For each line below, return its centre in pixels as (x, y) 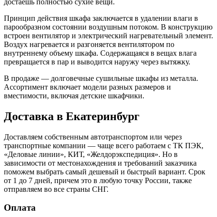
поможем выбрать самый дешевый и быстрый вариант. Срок (105, 171)
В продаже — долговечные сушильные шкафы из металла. (101, 78)
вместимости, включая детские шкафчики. (74, 95)
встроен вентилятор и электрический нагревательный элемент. (108, 35)
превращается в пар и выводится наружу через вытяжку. (97, 62)
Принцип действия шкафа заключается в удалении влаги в (101, 18)
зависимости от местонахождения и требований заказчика (100, 163)
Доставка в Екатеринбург (72, 116)
